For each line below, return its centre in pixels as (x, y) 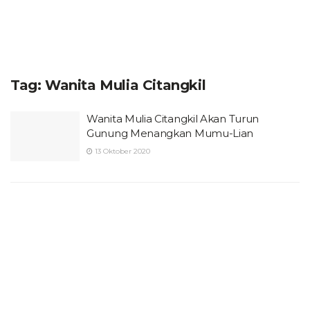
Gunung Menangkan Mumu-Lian (170, 133)
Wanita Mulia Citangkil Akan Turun (173, 119)
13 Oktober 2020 (121, 151)
